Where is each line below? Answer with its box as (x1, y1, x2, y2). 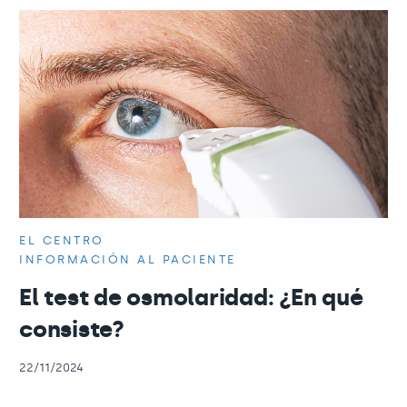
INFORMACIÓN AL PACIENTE (19, 252, 236, 266)
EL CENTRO (19, 233, 104, 247)
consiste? (19, 314, 124, 343)
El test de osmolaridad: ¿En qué (19, 283, 363, 312)
